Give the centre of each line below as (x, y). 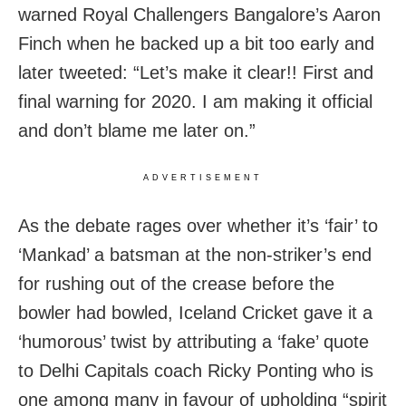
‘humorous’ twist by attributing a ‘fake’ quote (193, 341)
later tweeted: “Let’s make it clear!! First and (196, 72)
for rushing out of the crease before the (176, 283)
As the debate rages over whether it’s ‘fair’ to (198, 225)
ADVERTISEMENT (203, 177)
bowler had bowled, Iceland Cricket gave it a (195, 312)
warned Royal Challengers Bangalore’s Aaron (199, 14)
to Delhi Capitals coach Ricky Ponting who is (196, 370)
